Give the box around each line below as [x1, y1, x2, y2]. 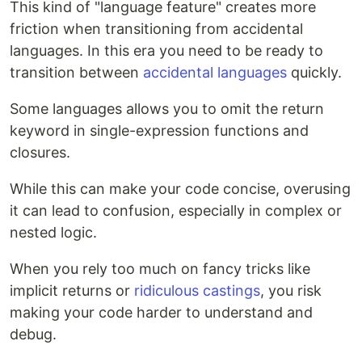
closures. [10, 144, 70, 162]
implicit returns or [10, 282, 134, 300]
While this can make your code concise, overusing [10, 180, 351, 198]
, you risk [260, 282, 322, 300]
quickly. [287, 64, 342, 82]
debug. [10, 326, 57, 343]
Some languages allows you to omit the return [10, 100, 324, 118]
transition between [10, 64, 143, 82]
